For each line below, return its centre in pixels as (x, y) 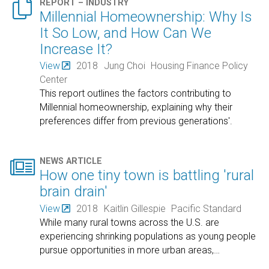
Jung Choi (124, 66)
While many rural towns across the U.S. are (130, 222)
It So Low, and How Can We (126, 33)
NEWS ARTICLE (71, 162)
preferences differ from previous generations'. (136, 121)
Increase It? (76, 49)
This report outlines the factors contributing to (136, 94)
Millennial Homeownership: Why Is (146, 17)
